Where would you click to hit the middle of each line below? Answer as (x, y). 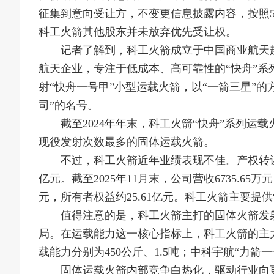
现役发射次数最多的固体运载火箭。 (127, 142)
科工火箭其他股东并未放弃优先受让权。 (138, 32)
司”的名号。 (68, 105)
